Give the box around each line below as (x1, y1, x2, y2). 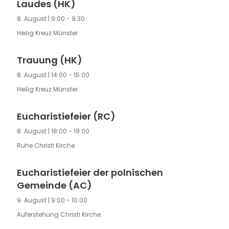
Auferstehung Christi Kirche (16, 210, 101, 219)
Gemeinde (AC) (16, 179, 92, 192)
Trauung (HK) (16, 54, 82, 67)
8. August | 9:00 (16, 14, 65, 24)
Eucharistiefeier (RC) (16, 110, 116, 123)
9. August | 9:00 (16, 196, 65, 205)
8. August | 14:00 (16, 71, 67, 80)
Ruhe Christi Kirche (16, 141, 75, 150)
